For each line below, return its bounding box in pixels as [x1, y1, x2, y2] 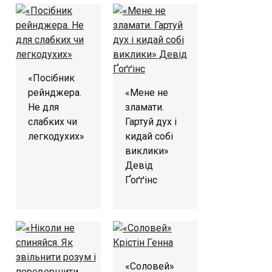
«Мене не [125, 86, 168, 98]
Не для [28, 101, 59, 113]
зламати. [125, 101, 164, 113]
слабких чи [28, 115, 77, 127]
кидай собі [125, 130, 173, 142]
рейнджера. [28, 86, 81, 98]
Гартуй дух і [125, 115, 177, 127]
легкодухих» [28, 130, 84, 142]
